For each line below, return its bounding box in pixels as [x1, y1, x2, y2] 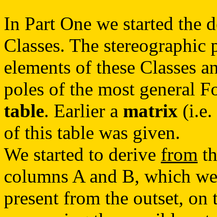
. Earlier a [44, 100, 123, 121]
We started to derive [4, 144, 161, 165]
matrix [123, 100, 178, 121]
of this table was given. [4, 122, 180, 143]
